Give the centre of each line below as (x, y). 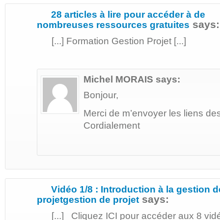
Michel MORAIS (118, 80)
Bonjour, (101, 95)
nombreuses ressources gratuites (113, 25)
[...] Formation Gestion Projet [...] (119, 41)
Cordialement (112, 126)
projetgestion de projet (88, 200)
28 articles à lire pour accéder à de (128, 15)
